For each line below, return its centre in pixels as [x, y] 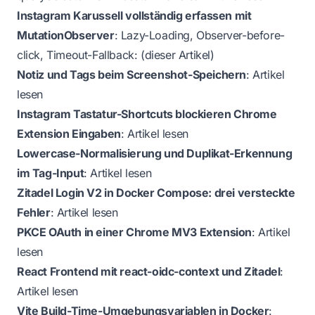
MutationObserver [66, 35]
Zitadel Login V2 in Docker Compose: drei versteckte [156, 192]
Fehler [34, 212]
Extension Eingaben [69, 133]
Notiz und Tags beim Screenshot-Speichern [131, 74]
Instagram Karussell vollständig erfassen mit [134, 15]
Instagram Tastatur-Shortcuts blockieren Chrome [147, 114]
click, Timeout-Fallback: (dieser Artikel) [116, 54]
